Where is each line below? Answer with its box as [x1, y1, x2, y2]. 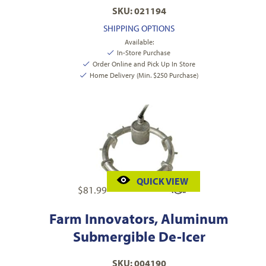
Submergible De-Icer [72, 227, 205, 246]
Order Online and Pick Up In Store [92, 59, 195, 69]
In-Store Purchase [117, 48, 170, 58]
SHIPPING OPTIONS [103, 23, 175, 34]
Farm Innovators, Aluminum [49, 210, 229, 228]
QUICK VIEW [137, 175, 188, 188]
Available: [124, 37, 154, 47]
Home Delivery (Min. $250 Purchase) [89, 71, 198, 80]
